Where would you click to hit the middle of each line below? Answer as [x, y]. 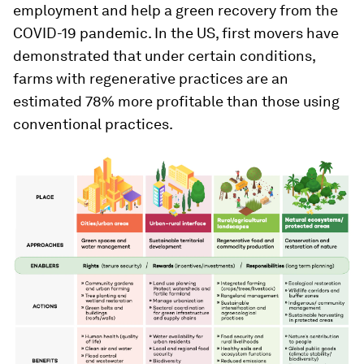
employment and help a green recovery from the [175, 10]
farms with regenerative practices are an [151, 78]
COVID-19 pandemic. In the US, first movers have [176, 33]
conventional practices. [93, 124]
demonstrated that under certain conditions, [164, 56]
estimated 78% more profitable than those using [176, 101]
